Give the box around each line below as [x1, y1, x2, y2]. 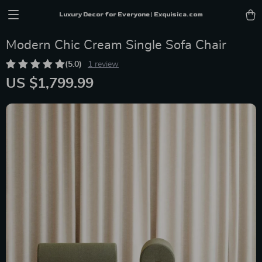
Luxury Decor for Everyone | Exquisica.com [59, 11, 203, 18]
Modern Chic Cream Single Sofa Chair [6, 39, 226, 51]
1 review [88, 60, 119, 68]
